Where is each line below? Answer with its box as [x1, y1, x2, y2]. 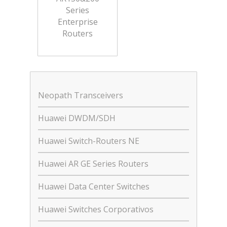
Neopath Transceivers [38, 90, 123, 101]
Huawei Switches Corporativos [38, 204, 154, 215]
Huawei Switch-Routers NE [38, 135, 139, 146]
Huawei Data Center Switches [38, 181, 149, 192]
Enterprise [57, 16, 98, 27]
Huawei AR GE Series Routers [38, 158, 148, 169]
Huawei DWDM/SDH [38, 112, 116, 124]
